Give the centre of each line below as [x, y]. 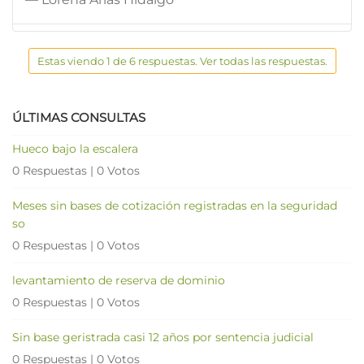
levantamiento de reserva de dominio [119, 280]
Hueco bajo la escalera [75, 148]
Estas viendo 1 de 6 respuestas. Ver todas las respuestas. [182, 61]
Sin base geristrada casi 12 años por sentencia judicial [163, 337]
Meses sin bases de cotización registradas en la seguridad [175, 205]
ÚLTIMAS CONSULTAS [79, 117]
